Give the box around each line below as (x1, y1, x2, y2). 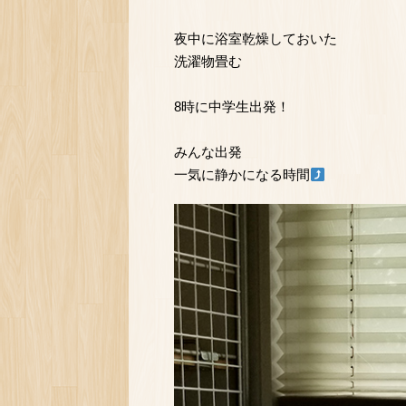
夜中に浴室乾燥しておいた (174, 31, 337, 47)
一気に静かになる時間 (174, 167, 310, 183)
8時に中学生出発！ (174, 99, 290, 115)
